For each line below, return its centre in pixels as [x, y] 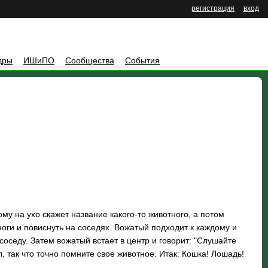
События [142, 60]
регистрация [213, 8]
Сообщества [90, 60]
